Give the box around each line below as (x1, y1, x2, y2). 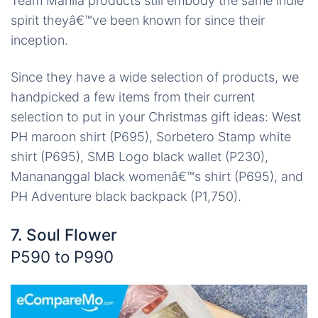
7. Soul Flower (11, 225, 117, 245)
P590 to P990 (11, 247, 114, 267)
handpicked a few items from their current (11, 89, 255, 105)
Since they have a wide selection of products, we (11, 70, 299, 85)
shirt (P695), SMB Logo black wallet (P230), (11, 149, 268, 165)
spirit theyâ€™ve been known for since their (11, 13, 265, 28)
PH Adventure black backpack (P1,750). (11, 189, 241, 204)
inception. (11, 33, 68, 48)
